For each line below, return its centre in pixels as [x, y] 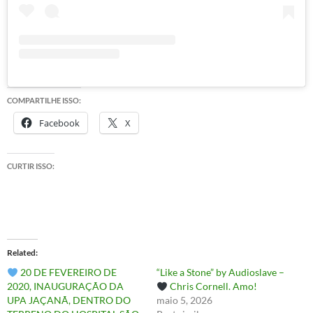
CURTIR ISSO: [31, 166]
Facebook [59, 123]
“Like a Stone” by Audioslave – [220, 272]
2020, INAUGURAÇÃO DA [65, 286]
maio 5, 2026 [184, 300]
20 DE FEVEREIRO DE [67, 272]
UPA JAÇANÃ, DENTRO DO [69, 300]
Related [21, 253]
